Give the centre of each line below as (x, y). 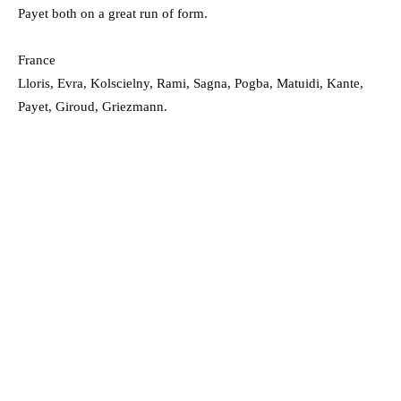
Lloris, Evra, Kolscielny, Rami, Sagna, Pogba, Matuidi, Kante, (191, 83)
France (37, 60)
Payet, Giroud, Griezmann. (93, 106)
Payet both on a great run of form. (113, 13)
